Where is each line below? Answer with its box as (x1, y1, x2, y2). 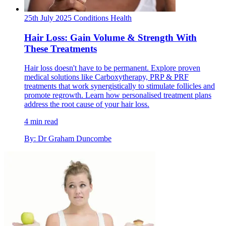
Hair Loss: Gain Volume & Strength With (24, 32, 197, 43)
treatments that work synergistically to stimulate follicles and (24, 82, 215, 91)
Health (110, 14, 132, 23)
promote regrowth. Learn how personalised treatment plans (24, 91, 211, 100)
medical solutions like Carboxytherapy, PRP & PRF (24, 73, 189, 82)
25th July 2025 (24, 14, 72, 23)
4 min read (24, 117, 58, 126)
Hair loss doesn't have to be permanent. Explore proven (24, 64, 200, 73)
